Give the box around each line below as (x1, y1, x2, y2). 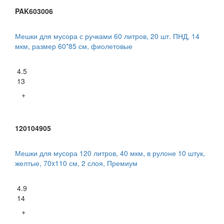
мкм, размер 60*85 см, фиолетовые (15, 41, 132, 51)
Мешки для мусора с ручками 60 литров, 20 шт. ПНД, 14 (15, 31, 199, 41)
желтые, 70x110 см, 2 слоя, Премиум (15, 158, 137, 168)
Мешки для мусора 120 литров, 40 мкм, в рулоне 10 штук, (15, 148, 205, 158)
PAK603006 (15, 6, 53, 16)
